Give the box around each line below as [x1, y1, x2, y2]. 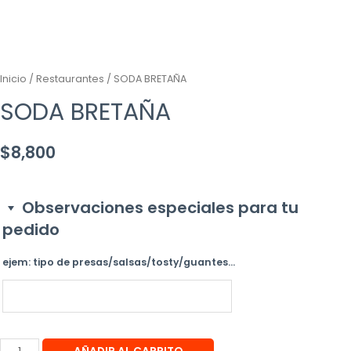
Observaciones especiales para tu [22, 196, 299, 219]
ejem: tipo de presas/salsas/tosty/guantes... [2, 255, 235, 269]
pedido [2, 218, 60, 241]
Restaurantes [36, 72, 104, 85]
